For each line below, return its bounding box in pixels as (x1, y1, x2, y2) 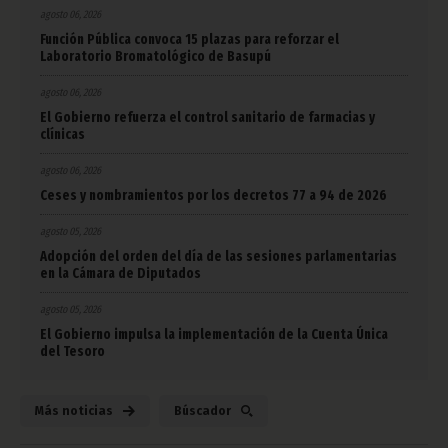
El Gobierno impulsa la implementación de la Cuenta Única (40, 326, 388, 344)
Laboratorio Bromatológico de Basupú (40, 48, 271, 66)
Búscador (174, 404, 231, 419)
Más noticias (35, 404, 113, 419)
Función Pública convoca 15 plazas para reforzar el (40, 31, 339, 49)
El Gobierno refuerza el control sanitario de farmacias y (40, 109, 375, 127)
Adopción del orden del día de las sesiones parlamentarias (40, 248, 397, 266)
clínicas (40, 126, 85, 144)
